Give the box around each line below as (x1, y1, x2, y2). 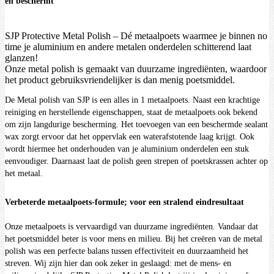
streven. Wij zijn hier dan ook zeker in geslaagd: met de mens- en (5, 259, 231, 268)
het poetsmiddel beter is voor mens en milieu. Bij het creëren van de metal (5, 234, 262, 244)
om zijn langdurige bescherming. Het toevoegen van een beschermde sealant (5, 120, 268, 130)
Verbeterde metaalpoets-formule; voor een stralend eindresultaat (5, 198, 244, 207)
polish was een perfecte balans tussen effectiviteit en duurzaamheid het (5, 246, 248, 256)
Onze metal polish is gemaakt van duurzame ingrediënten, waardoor (5, 64, 267, 75)
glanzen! (5, 53, 38, 64)
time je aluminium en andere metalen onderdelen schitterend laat (5, 42, 251, 53)
